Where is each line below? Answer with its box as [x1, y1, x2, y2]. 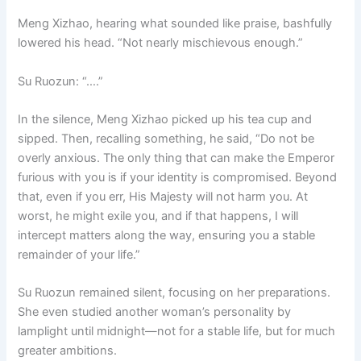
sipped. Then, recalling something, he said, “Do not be [18, 131, 315, 146]
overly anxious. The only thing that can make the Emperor [18, 150, 335, 165]
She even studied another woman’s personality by [18, 305, 292, 320]
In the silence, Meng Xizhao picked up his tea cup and [18, 111, 313, 127]
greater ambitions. [18, 343, 118, 359]
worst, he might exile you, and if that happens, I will [18, 208, 299, 223]
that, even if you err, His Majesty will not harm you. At [18, 189, 309, 204]
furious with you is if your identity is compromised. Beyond [18, 169, 338, 185]
